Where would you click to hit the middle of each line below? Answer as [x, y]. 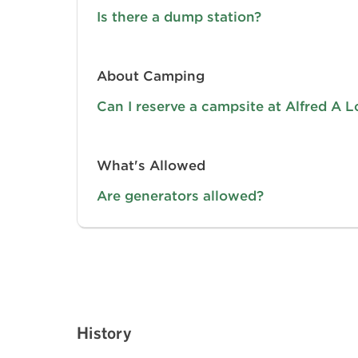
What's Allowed [151, 165]
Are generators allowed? [180, 195]
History [104, 332]
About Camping [151, 76]
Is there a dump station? [179, 16]
